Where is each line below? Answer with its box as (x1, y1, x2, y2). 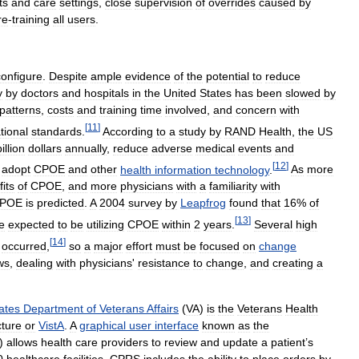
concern (236, 103, 276, 116)
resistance (138, 256, 190, 269)
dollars (28, 141, 62, 155)
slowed (285, 86, 321, 99)
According (103, 124, 153, 138)
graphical (79, 318, 126, 332)
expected (8, 217, 54, 231)
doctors (21, 86, 58, 99)
